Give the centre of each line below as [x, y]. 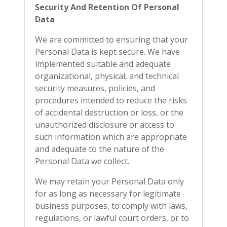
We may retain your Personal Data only [109, 181]
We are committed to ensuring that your [111, 40]
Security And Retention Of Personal [107, 7]
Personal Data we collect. [82, 161]
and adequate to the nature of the [100, 149]
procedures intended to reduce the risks [111, 100]
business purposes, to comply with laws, [111, 206]
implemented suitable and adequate [103, 64]
